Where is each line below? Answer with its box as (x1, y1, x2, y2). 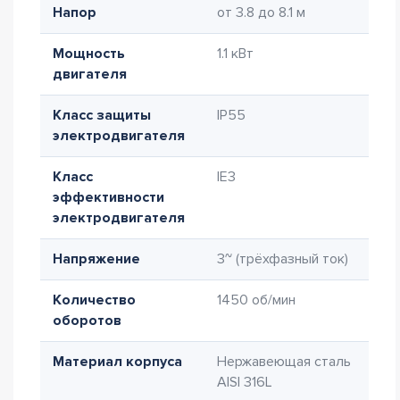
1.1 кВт (217, 45, 254, 62)
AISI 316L (217, 373, 272, 391)
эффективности (53, 188, 164, 206)
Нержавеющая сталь (217, 353, 351, 371)
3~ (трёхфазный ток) (217, 250, 348, 268)
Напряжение (53, 250, 140, 268)
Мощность (53, 45, 125, 62)
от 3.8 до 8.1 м (217, 4, 305, 21)
